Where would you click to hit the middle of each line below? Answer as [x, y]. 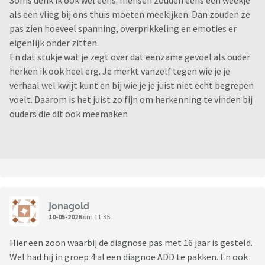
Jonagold [69, 206]
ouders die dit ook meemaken [69, 114]
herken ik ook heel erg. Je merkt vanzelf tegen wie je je [120, 71]
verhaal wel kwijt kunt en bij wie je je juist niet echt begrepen [132, 85]
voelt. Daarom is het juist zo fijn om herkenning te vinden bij [131, 100]
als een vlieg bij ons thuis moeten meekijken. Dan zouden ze [130, 14]
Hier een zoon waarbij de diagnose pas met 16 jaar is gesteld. [131, 243]
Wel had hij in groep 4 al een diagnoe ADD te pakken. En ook [129, 257]
